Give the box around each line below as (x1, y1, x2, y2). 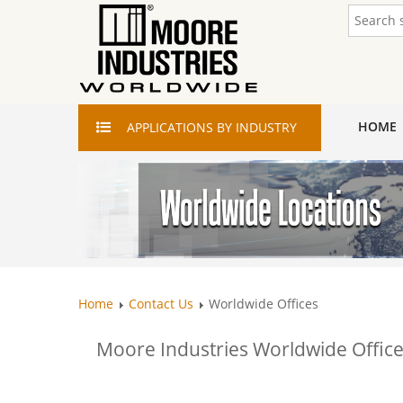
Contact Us (129, 294, 193, 312)
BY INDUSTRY (217, 119, 297, 136)
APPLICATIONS (127, 119, 213, 136)
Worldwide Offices (209, 294, 318, 312)
